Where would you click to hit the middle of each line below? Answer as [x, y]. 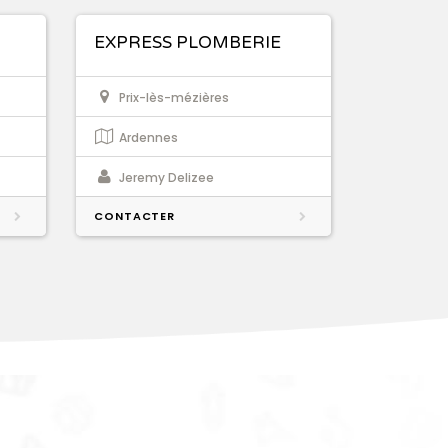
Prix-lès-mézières [174, 98]
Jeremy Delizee [166, 178]
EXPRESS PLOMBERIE [187, 43]
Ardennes [148, 138]
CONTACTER [135, 216]
